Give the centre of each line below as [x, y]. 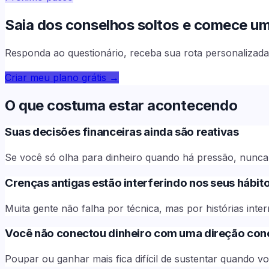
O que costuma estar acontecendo [121, 105]
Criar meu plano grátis [56, 77]
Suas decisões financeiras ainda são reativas [122, 132]
